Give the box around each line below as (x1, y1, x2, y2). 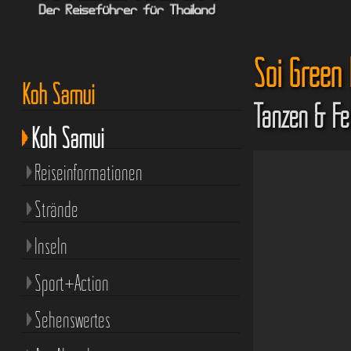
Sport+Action (34, 269, 109, 296)
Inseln (34, 232, 67, 259)
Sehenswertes (34, 306, 110, 333)
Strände (34, 195, 78, 223)
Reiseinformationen (34, 158, 143, 186)
